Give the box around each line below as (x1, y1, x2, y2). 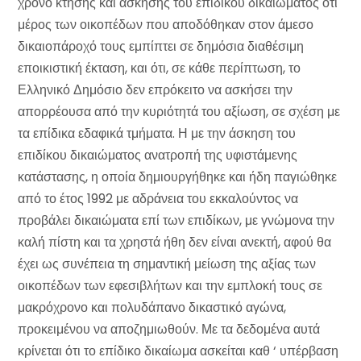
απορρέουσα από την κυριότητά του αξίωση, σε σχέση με (18, 102, 340, 121)
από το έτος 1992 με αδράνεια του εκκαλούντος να (18, 189, 298, 208)
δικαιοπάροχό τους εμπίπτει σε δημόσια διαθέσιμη (18, 37, 304, 56)
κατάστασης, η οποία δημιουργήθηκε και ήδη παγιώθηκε (18, 168, 337, 186)
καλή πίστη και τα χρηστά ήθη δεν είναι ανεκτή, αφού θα (18, 233, 331, 251)
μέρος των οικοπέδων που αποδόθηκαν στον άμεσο (18, 15, 313, 34)
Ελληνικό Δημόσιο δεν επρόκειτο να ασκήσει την (18, 81, 293, 99)
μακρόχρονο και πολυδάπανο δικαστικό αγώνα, (18, 298, 286, 317)
